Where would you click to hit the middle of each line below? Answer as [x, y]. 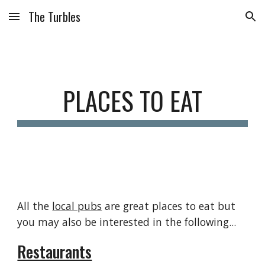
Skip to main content [51, 22]
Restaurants [55, 251]
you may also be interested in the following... [127, 222]
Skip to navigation [219, 22]
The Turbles [54, 17]
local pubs [77, 206]
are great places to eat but [169, 206]
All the [35, 206]
